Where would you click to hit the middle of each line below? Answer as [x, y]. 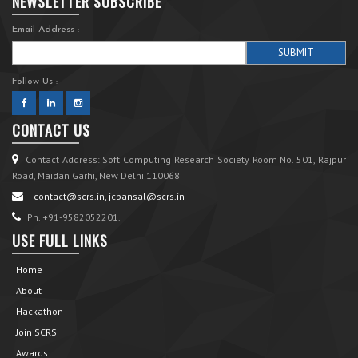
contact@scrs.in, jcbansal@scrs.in [109, 197]
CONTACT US [51, 131]
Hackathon [40, 312]
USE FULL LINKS [60, 241]
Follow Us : [35, 82]
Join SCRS [36, 332]
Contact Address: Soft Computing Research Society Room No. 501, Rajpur [184, 160]
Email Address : [46, 30]
